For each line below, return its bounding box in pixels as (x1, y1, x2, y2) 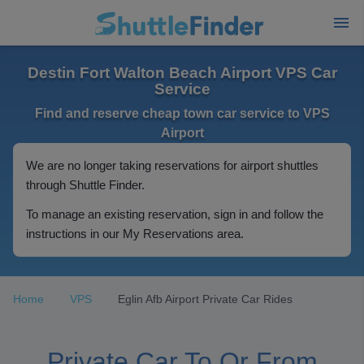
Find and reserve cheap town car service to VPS (34, 106, 330, 120)
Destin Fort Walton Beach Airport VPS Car (27, 64, 337, 81)
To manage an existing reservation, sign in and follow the (26, 207, 323, 221)
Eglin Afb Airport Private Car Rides (118, 292, 292, 305)
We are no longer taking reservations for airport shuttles (26, 158, 318, 172)
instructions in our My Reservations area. (26, 227, 244, 240)
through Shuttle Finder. (26, 178, 145, 192)
